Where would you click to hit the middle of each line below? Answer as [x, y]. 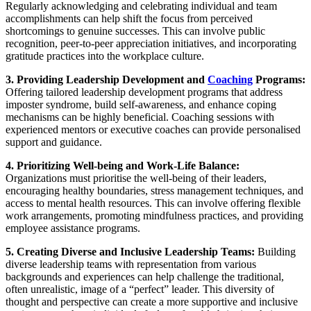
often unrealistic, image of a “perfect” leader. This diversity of [140, 289]
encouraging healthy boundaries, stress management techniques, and [154, 190]
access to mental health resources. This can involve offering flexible [153, 203]
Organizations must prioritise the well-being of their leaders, [136, 178]
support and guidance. [54, 142]
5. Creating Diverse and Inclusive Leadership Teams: [132, 251]
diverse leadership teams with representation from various [131, 264]
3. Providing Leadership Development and [107, 79]
